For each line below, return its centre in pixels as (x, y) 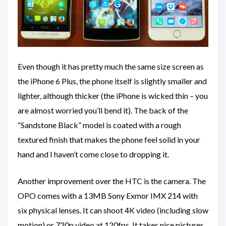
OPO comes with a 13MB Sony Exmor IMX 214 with (108, 195)
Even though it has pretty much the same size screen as (111, 66)
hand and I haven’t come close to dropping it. (93, 154)
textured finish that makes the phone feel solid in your (109, 139)
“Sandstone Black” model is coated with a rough (99, 125)
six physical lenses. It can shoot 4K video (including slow (113, 210)
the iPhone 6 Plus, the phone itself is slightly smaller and (112, 81)
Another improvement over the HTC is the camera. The (112, 181)
